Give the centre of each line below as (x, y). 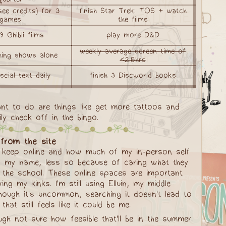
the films (133, 19)
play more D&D (133, 35)
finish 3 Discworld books (133, 75)
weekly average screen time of (133, 51)
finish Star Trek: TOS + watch (133, 11)
